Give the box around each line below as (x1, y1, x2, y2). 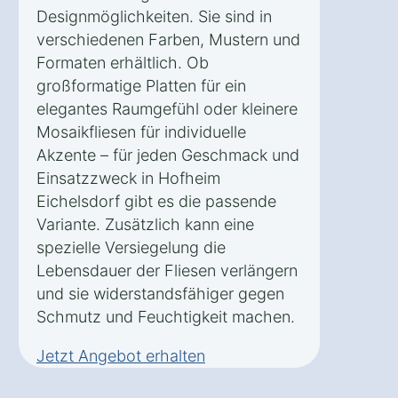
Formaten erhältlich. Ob (36, 52, 209, 72)
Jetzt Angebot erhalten (36, 346, 205, 365)
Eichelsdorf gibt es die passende (36, 191, 276, 211)
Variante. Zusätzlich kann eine (36, 214, 254, 234)
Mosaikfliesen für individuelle (36, 122, 246, 141)
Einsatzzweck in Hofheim (36, 168, 220, 187)
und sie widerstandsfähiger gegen (36, 283, 284, 303)
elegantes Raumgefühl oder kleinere (36, 99, 298, 118)
